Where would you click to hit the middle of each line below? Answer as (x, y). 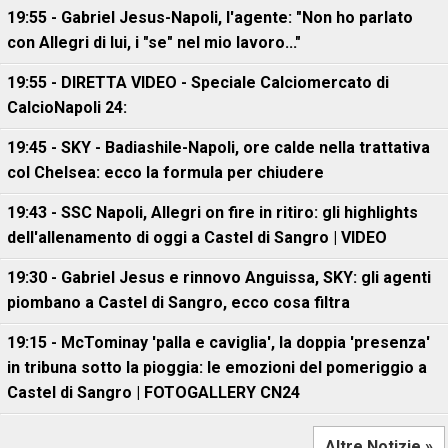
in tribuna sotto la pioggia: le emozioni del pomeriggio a (217, 367)
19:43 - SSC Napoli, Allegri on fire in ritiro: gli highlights (212, 212)
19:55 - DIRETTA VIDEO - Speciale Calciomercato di (198, 82)
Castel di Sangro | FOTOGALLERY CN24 (153, 392)
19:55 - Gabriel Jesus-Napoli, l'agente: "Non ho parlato (210, 17)
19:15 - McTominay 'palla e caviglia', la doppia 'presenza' (218, 342)
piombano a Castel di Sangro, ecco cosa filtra (178, 302)
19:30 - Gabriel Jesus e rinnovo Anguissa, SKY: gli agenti (219, 277)
